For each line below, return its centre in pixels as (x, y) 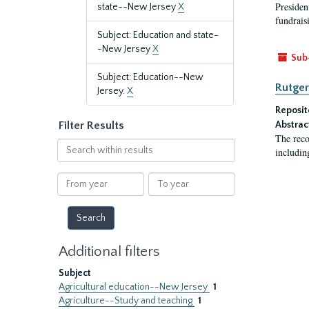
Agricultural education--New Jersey (134, 287)
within (70, 159)
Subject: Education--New (150, 77)
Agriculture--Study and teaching (127, 301)
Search (71, 145)
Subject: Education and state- (158, 35)
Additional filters (109, 251)
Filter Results (91, 126)
